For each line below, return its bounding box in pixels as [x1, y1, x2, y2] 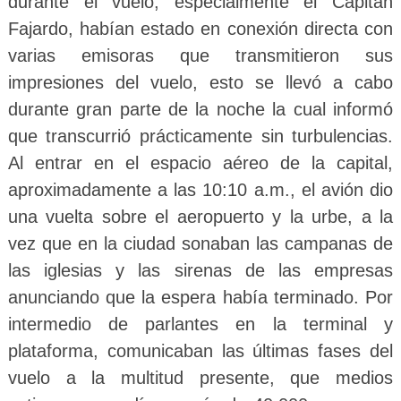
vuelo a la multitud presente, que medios [7, 368, 394, 388]
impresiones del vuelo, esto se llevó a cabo [7, 73, 394, 93]
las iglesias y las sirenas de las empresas [7, 260, 394, 281]
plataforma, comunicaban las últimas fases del [7, 341, 394, 362]
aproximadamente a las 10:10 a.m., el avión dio [7, 180, 394, 200]
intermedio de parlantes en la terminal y [7, 314, 394, 335]
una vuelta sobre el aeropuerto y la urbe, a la [7, 207, 394, 227]
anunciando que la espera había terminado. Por [7, 287, 394, 308]
